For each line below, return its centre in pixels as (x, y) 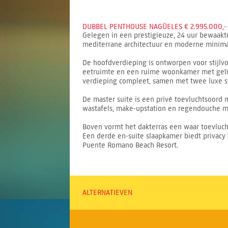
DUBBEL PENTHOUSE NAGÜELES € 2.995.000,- (154, 27)
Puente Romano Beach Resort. (130, 145)
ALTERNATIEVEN (107, 193)
